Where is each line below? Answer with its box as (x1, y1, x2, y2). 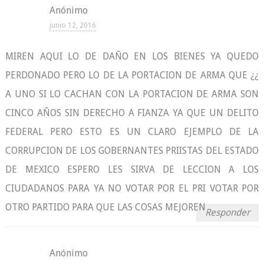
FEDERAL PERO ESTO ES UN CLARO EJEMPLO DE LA (5, 126, 259, 137)
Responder (205, 207, 250, 218)
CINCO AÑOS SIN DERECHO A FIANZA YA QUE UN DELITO (5, 107, 259, 118)
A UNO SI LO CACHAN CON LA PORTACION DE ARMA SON (5, 88, 259, 100)
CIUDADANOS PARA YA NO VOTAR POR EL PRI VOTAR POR (5, 183, 259, 194)
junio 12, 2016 (49, 21, 96, 29)
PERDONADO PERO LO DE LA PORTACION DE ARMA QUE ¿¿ (5, 70, 259, 81)
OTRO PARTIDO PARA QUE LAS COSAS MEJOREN (5, 202, 206, 213)
